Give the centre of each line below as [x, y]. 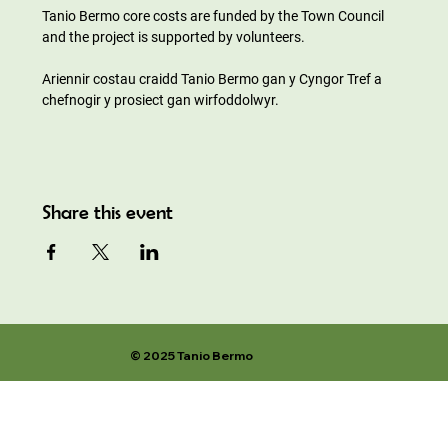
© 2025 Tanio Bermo [192, 355]
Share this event [108, 211]
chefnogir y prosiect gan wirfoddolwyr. [161, 99]
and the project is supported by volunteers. [174, 36]
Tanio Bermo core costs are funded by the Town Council [215, 15]
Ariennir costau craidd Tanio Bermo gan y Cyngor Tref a [214, 78]
